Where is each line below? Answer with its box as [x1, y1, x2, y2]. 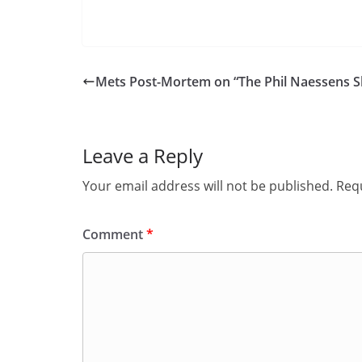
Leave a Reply [82, 142, 203, 169]
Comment [82, 225, 146, 243]
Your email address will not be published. [82, 177, 333, 195]
